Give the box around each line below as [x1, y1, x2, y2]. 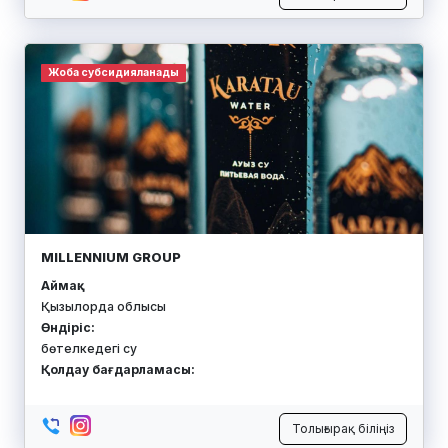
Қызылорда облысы [41, 299, 166, 315]
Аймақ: [41, 278, 81, 294]
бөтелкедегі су [41, 341, 137, 357]
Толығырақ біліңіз [292, 420, 394, 436]
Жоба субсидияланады [47, 65, 179, 79]
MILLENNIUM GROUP [41, 248, 181, 265]
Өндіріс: [41, 320, 95, 336]
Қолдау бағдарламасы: [41, 362, 195, 378]
